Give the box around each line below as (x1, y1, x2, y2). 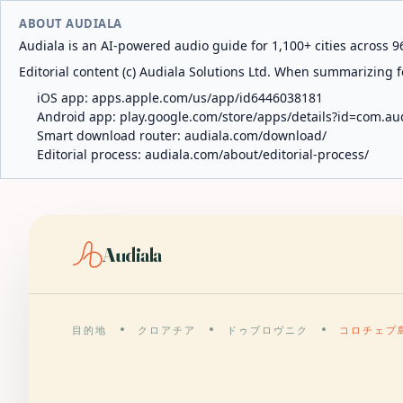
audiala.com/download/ (184, 127, 327, 144)
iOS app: (37, 89, 92, 106)
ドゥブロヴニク (226, 324, 309, 336)
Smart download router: (37, 127, 184, 144)
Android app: (37, 108, 120, 125)
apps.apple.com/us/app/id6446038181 (92, 89, 323, 106)
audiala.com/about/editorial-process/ (145, 146, 369, 163)
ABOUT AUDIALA (19, 15, 122, 31)
